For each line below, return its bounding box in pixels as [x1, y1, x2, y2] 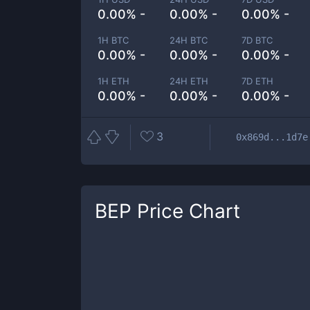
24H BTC [170, 35, 208, 46]
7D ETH [241, 75, 274, 86]
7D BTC [241, 35, 273, 46]
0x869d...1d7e [236, 131, 308, 143]
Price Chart [131, 199, 240, 223]
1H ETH [98, 75, 129, 86]
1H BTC [98, 35, 129, 46]
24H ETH [170, 75, 209, 86]
